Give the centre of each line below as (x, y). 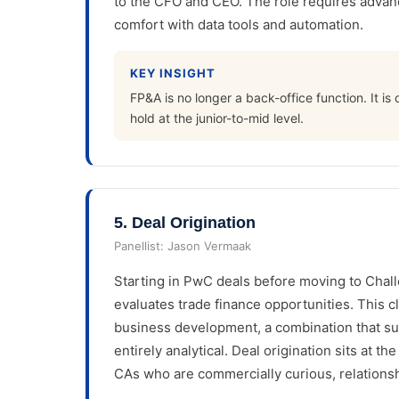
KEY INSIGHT (173, 73)
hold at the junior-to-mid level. (217, 118)
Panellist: (141, 246)
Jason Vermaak (209, 246)
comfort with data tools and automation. (239, 24)
